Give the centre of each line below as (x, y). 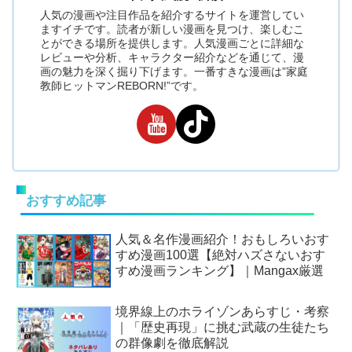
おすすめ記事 (66, 200)
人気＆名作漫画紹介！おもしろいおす (223, 240)
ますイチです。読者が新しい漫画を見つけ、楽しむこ (172, 29)
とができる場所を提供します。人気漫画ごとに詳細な (172, 44)
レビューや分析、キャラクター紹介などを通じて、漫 (172, 58)
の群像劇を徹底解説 (172, 343)
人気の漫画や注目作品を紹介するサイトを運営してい (172, 15)
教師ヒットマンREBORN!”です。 (122, 86)
